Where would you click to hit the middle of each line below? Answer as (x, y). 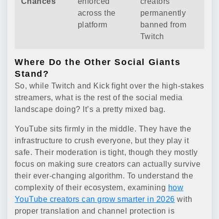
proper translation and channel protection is (95, 211)
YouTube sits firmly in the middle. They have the (103, 129)
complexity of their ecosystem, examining (91, 187)
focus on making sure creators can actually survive (108, 164)
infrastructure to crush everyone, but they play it (102, 141)
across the (97, 13)
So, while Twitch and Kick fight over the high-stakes (109, 86)
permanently (163, 13)
